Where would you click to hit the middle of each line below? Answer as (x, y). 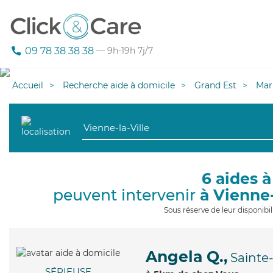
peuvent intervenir (126, 195)
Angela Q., (187, 257)
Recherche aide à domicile (119, 85)
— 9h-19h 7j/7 (123, 51)
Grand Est (215, 85)
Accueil (28, 85)
